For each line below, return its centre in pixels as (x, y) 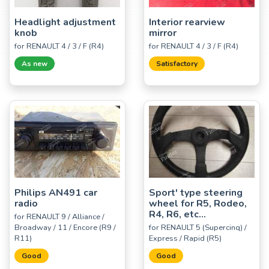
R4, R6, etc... (177, 214)
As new (35, 63)
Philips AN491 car (56, 192)
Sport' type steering (196, 192)
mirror (163, 33)
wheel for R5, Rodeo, (198, 203)
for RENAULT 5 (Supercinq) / (198, 227)
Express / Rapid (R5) (185, 238)
